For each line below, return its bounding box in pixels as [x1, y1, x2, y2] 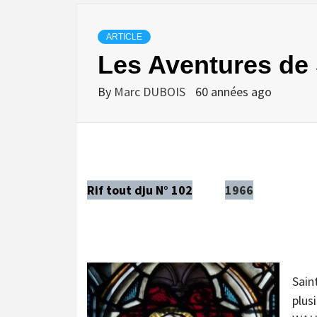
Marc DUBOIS [114, 83, 188, 100]
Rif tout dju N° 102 [87, 181, 192, 198]
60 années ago [195, 83, 272, 100]
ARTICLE [106, 31, 142, 42]
